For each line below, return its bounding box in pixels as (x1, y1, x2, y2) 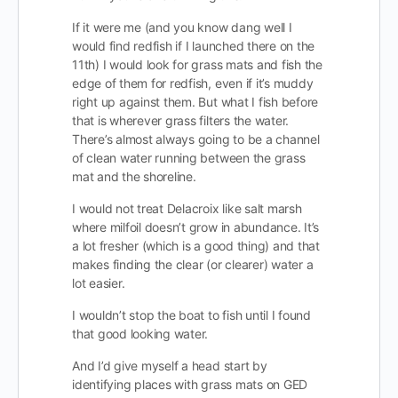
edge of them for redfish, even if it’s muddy (72, 76, 314, 91)
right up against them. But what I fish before (72, 94, 319, 109)
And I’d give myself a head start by (72, 358, 267, 373)
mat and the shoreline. (72, 169, 196, 184)
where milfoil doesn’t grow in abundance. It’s (72, 219, 320, 235)
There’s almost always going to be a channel (72, 131, 320, 147)
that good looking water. (72, 326, 209, 341)
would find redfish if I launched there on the (72, 38, 315, 53)
